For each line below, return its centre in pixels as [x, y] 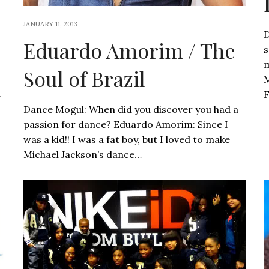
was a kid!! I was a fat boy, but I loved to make [126, 139]
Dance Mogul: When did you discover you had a [131, 109]
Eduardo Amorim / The [129, 50]
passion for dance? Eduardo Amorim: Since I [125, 124]
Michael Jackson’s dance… [82, 154]
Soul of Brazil [84, 78]
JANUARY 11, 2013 [50, 24]
